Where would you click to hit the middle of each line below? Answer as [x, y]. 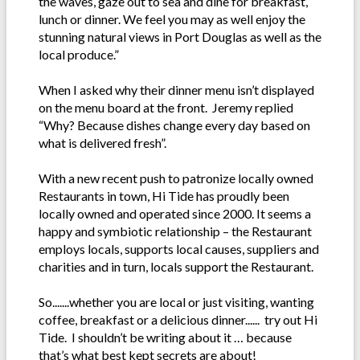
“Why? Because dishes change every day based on [174, 125]
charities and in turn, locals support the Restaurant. [176, 267]
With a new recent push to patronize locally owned [176, 178]
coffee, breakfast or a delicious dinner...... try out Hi [178, 320]
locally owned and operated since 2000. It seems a [175, 214]
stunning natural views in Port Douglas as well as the [180, 37]
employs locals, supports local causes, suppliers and [179, 249]
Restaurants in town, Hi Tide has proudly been [164, 196]
